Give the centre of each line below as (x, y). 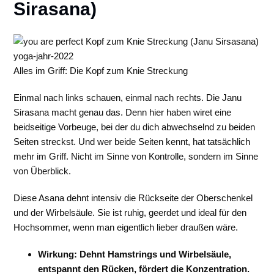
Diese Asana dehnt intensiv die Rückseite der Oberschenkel (133, 198)
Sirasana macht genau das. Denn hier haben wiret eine (123, 112)
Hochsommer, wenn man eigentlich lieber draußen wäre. (126, 227)
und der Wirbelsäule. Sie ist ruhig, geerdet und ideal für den (130, 213)
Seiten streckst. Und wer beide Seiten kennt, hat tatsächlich (132, 142)
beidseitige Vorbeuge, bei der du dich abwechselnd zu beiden (135, 127)
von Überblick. (43, 171)
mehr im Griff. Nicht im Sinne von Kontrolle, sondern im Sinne (136, 156)
